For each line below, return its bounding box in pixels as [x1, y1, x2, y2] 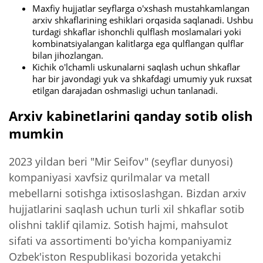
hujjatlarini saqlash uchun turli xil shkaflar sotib [9, 201, 244, 216]
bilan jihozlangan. [32, 49, 103, 61]
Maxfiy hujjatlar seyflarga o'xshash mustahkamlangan [32, 2, 249, 14]
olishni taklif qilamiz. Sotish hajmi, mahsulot [9, 217, 228, 232]
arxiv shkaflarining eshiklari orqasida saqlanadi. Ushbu [32, 14, 253, 26]
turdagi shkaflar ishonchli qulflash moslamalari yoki [32, 25, 241, 38]
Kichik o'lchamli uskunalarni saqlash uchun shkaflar [32, 60, 240, 73]
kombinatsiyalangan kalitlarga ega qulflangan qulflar [32, 37, 244, 49]
